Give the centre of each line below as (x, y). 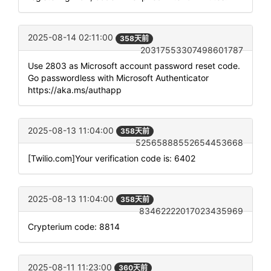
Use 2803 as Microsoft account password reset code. (134, 65)
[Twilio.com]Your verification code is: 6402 (112, 158)
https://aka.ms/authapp (75, 90)
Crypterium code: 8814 (74, 226)
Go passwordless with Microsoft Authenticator (118, 77)
